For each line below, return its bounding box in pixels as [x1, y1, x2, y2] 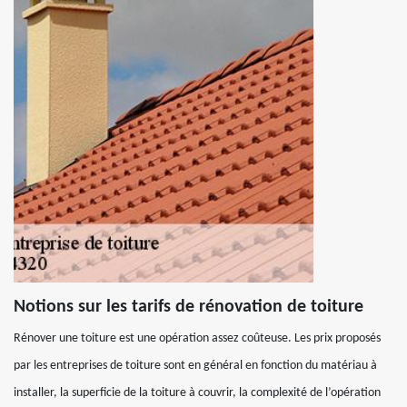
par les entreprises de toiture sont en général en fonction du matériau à [14, 359, 377, 372]
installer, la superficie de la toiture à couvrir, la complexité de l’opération [14, 386, 381, 400]
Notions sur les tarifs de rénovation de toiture [14, 298, 363, 316]
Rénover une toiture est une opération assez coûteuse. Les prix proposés [14, 332, 381, 345]
